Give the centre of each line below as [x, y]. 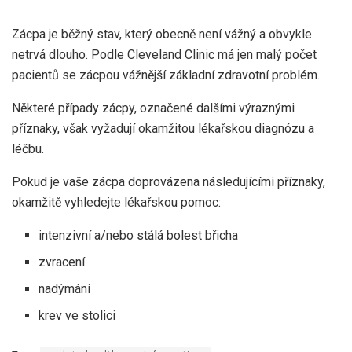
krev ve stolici [77, 315]
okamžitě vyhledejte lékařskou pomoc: [116, 202]
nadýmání [65, 288]
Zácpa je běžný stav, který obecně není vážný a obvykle [162, 34]
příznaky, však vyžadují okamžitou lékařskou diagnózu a [163, 128]
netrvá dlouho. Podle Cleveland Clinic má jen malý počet [164, 54]
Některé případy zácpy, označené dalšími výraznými [153, 108]
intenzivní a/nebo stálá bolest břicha [139, 235]
